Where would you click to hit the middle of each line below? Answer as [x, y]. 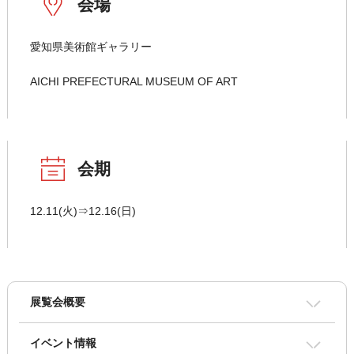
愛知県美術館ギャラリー [90, 47]
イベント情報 [63, 343]
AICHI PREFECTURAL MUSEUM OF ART [134, 82]
